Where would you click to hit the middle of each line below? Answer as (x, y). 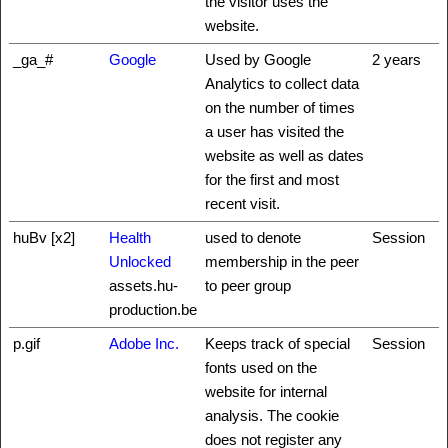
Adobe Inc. (144, 343)
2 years (396, 59)
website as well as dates (284, 155)
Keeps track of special (277, 343)
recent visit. (242, 203)
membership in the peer (282, 261)
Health (130, 237)
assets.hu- (143, 285)
